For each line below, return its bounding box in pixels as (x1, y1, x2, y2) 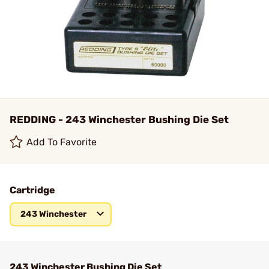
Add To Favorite (26, 136, 97, 148)
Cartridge (10, 184, 55, 196)
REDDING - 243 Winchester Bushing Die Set (10, 113, 229, 125)
